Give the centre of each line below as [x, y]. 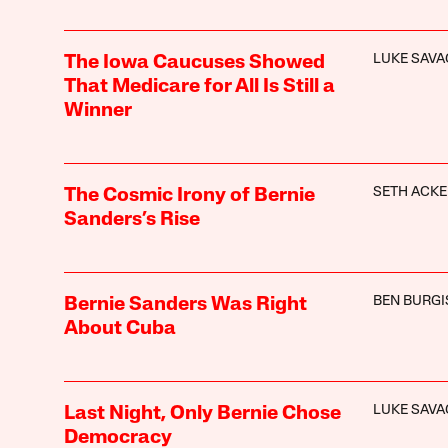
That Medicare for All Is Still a [199, 86]
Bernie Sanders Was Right [185, 304]
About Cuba [119, 328]
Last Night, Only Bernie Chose [202, 413]
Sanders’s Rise [131, 219]
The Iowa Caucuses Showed [194, 62]
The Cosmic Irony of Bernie [189, 195]
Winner [97, 110]
